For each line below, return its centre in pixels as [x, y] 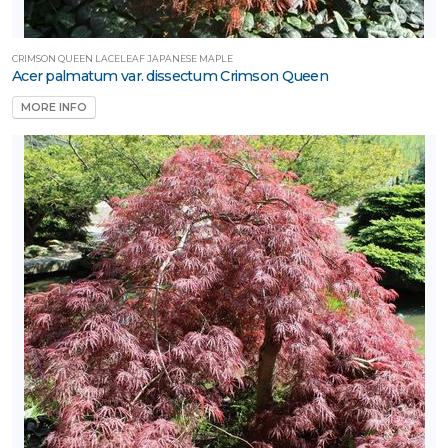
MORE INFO [54, 108]
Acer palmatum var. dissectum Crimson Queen [170, 75]
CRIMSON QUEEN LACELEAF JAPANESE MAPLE [122, 58]
